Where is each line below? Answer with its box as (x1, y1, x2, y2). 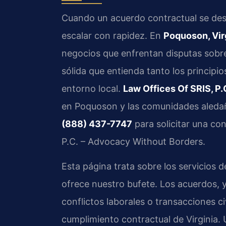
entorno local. (62, 83, 123, 94)
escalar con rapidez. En (62, 30, 163, 41)
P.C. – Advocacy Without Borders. (62, 136, 205, 147)
